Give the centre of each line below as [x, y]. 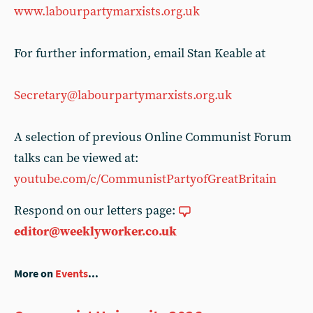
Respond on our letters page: [96, 210]
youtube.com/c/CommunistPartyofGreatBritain [145, 179]
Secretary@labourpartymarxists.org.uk [123, 95]
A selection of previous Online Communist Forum [153, 137]
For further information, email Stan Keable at [140, 53]
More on [35, 273]
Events [72, 273]
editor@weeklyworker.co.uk [95, 231]
